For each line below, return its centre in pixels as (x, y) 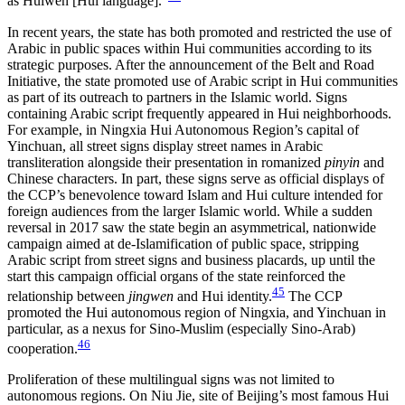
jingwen (151, 296)
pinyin (342, 162)
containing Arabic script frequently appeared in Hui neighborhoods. (199, 113)
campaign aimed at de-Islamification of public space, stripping (183, 243)
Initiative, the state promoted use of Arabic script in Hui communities (202, 80)
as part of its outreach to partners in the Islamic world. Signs (177, 97)
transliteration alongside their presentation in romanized (166, 162)
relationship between (68, 296)
